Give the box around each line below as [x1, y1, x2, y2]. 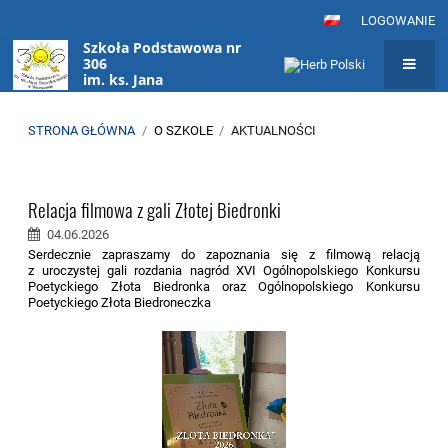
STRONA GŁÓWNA [28, 122, 136, 138]
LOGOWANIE [360, 12, 435, 28]
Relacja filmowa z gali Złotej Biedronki [28, 195, 282, 223]
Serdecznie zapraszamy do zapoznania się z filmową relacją [28, 246, 420, 262]
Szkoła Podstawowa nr [82, 38, 241, 58]
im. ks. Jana [82, 70, 163, 90]
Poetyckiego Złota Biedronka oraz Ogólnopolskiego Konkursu [28, 278, 420, 294]
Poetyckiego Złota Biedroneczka [28, 294, 212, 310]
